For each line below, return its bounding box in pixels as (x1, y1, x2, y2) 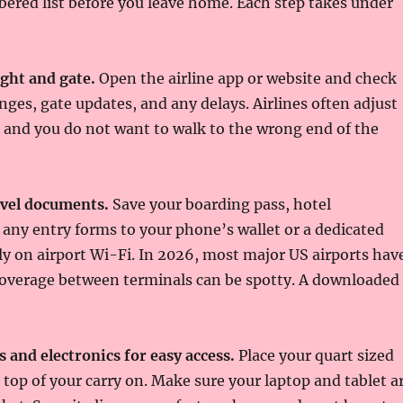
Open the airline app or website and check (94, 69, 397, 87)
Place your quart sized (234, 346, 394, 364)
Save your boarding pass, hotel (108, 195, 331, 213)
